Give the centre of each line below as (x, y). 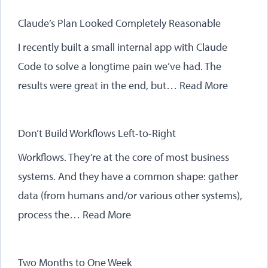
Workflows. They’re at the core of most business (124, 157)
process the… (50, 214)
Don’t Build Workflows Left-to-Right (97, 133)
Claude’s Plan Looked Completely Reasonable (119, 23)
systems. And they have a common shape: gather (128, 176)
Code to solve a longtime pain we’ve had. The (120, 66)
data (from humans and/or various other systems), (130, 195)
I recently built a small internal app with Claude (123, 47)
